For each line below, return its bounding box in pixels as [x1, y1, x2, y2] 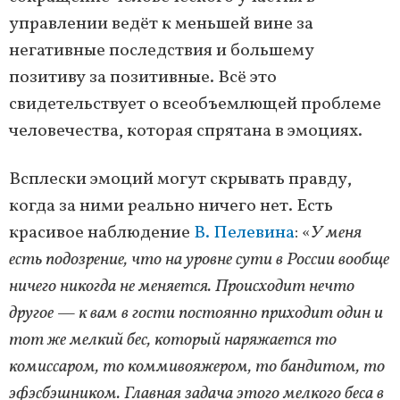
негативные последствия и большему [9, 37, 314, 63]
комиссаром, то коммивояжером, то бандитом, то [9, 354, 385, 379]
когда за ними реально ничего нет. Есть [9, 193, 333, 219]
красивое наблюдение [9, 220, 194, 246]
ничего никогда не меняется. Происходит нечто [9, 273, 354, 299]
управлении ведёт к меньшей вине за [9, 11, 313, 37]
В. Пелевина [194, 220, 295, 246]
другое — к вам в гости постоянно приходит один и [9, 300, 383, 326]
